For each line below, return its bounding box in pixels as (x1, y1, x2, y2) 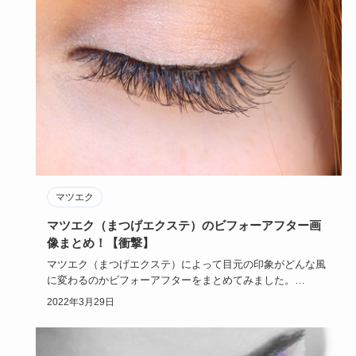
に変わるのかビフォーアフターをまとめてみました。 (46, 274, 295, 287)
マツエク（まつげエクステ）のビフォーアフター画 (46, 219, 321, 233)
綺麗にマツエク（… (46, 290, 140, 303)
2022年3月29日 (46, 296, 114, 308)
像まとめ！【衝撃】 (46, 236, 154, 250)
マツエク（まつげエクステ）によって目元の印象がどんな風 (46, 258, 326, 271)
